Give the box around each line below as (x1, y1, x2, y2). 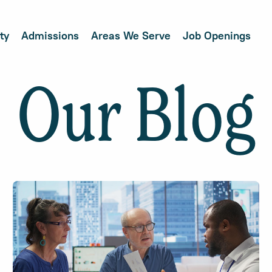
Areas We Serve (90, 29, 171, 42)
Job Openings (182, 29, 251, 42)
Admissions (21, 29, 79, 42)
